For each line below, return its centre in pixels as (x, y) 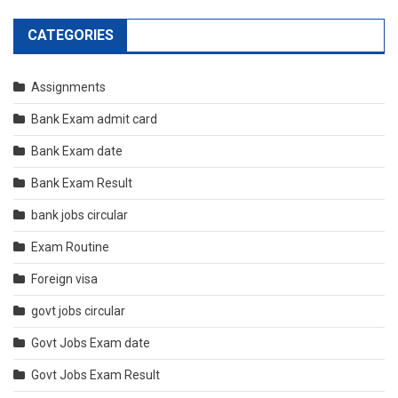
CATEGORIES (71, 36)
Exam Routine (70, 247)
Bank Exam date (77, 151)
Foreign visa (64, 279)
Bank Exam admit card (94, 119)
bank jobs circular (80, 215)
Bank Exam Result (82, 183)
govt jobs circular (78, 311)
